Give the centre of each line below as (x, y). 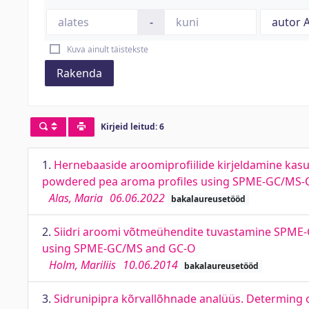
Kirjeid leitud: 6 (132, 127)
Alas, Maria (76, 198)
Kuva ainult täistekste (107, 49)
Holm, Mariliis (82, 265)
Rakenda (79, 73)
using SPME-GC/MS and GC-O (119, 248)
